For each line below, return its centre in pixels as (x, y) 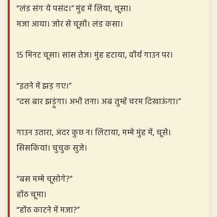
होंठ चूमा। (31, 195)
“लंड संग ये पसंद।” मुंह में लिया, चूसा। (74, 9)
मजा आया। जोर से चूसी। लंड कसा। (70, 24)
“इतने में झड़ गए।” (44, 86)
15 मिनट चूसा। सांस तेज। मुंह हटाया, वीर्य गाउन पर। (95, 55)
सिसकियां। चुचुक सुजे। (52, 148)
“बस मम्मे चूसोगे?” (44, 179)
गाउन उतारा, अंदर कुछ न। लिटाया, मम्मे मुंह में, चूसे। (94, 133)
